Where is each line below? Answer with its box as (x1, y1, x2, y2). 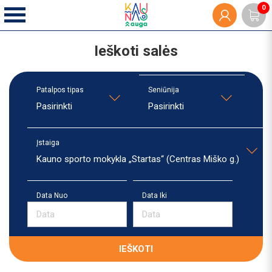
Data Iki (142, 191, 167, 200)
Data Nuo (36, 191, 67, 200)
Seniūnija (148, 86, 179, 94)
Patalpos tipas (36, 86, 84, 94)
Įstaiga (36, 138, 59, 147)
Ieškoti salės (94, 42, 178, 59)
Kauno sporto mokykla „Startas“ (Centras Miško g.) (36, 154, 239, 165)
